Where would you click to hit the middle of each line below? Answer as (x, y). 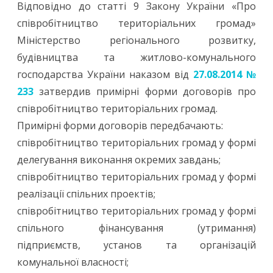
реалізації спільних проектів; (86, 194)
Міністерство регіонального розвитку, (136, 41)
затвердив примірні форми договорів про (145, 92)
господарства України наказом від (105, 75)
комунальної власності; (73, 262)
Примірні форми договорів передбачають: (120, 126)
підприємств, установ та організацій (136, 245)
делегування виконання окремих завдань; (119, 160)
